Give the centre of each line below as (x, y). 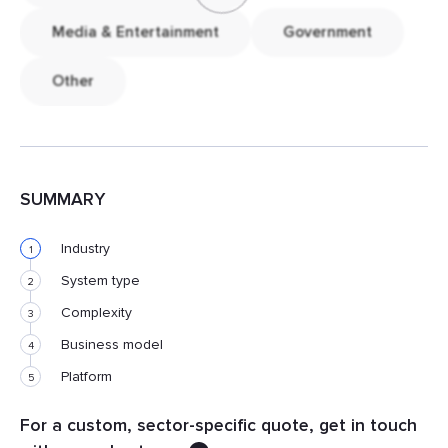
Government (327, 32)
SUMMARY (62, 199)
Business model (112, 344)
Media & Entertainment (135, 32)
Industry (85, 248)
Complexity (96, 312)
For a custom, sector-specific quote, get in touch (218, 425)
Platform (86, 376)
